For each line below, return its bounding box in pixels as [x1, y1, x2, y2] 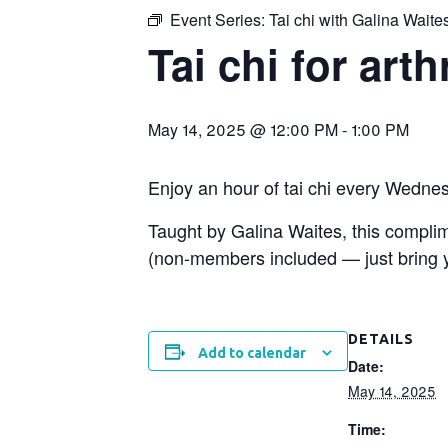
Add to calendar [197, 345, 306, 362]
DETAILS [348, 331, 414, 348]
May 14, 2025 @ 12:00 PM [148, 118, 338, 142]
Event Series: [170, 8, 269, 32]
